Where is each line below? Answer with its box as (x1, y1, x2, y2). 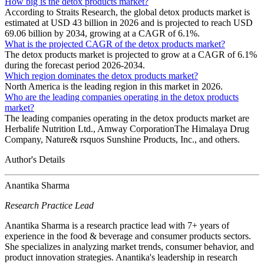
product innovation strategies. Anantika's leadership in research (5, 252, 237, 262)
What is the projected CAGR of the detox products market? (5, 39, 225, 49)
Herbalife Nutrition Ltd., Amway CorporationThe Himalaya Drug (5, 124, 249, 134)
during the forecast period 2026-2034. (5, 60, 145, 70)
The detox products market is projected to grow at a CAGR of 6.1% (5, 49, 257, 60)
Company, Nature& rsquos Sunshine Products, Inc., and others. (5, 134, 240, 144)
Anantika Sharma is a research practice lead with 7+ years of (5, 220, 229, 230)
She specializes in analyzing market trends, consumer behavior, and (5, 242, 254, 252)
